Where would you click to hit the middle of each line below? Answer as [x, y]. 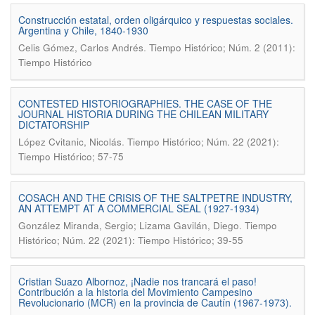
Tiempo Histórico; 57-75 [71, 156]
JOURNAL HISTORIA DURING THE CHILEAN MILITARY [143, 114]
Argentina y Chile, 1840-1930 [83, 30]
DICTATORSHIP [54, 124]
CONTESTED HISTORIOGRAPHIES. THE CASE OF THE [145, 103]
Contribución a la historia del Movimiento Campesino [135, 292]
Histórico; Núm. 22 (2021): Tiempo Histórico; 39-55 [131, 240]
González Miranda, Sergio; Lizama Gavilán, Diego [129, 225]
